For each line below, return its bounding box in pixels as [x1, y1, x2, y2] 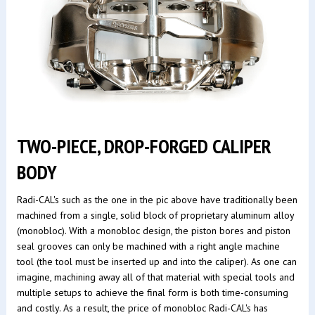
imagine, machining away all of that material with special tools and [16, 270, 295, 283]
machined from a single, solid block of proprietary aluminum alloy [16, 208, 294, 221]
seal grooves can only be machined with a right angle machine [16, 239, 280, 252]
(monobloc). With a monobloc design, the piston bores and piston [16, 224, 290, 237]
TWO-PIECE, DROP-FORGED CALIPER [16, 132, 271, 159]
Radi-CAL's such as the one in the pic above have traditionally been [16, 193, 297, 206]
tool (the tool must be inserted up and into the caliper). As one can [16, 255, 297, 268]
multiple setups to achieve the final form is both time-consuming [16, 285, 288, 299]
